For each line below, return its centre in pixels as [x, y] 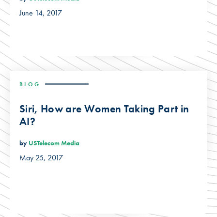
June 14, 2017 [41, 13]
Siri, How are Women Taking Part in [104, 108]
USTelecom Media [54, 143]
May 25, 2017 [41, 158]
